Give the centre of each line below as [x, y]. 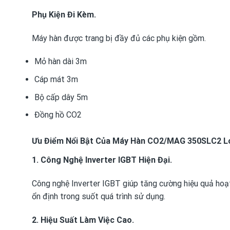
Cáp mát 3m [56, 80]
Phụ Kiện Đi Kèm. [64, 14]
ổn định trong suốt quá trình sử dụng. [99, 196]
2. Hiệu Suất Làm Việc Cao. [83, 220]
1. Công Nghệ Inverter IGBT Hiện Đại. [102, 160]
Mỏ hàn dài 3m [60, 62]
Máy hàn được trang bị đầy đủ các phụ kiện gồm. [119, 38]
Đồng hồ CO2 [58, 115]
